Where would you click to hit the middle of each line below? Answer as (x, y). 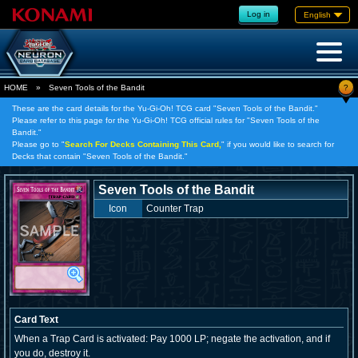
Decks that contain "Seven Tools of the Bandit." (100, 156)
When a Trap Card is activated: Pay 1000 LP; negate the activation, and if (172, 339)
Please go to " (38, 144)
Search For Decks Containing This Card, (143, 144)
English (317, 14)
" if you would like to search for (278, 144)
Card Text (36, 320)
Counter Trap (175, 209)
